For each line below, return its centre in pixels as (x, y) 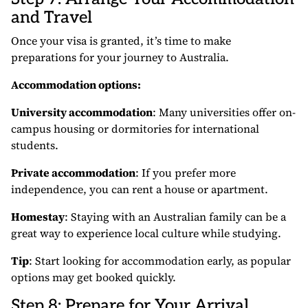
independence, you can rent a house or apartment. (140, 189)
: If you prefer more (186, 173)
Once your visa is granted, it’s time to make (121, 41)
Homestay (38, 217)
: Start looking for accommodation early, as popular (160, 261)
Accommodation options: (76, 85)
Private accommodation (73, 173)
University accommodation (82, 112)
